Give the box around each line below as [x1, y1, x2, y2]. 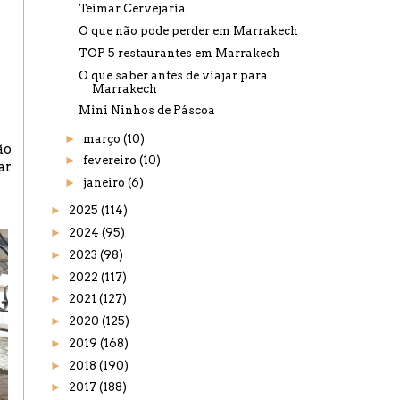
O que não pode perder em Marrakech [79, 24, 299, 37]
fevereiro [82, 154, 139, 168]
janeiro [82, 176, 128, 189]
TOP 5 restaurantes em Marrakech [79, 46, 281, 60]
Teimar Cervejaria [79, 2, 187, 16]
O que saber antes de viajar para [79, 68, 269, 82]
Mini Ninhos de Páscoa [79, 104, 216, 118]
